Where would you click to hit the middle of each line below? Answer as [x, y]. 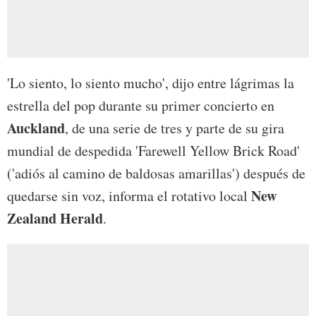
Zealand [32, 219]
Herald [81, 219]
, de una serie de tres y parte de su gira [175, 128]
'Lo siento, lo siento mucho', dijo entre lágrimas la [151, 83]
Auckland [36, 128]
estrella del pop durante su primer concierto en [141, 106]
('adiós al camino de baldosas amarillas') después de [156, 174]
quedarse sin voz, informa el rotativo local [129, 196]
